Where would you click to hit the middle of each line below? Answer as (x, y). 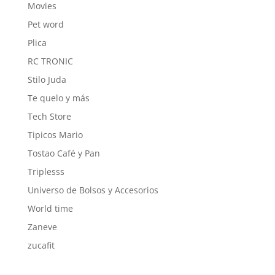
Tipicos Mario (55, 134)
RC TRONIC (50, 61)
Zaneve (42, 227)
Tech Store (49, 116)
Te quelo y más (58, 98)
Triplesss (46, 171)
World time (50, 208)
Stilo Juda (47, 79)
